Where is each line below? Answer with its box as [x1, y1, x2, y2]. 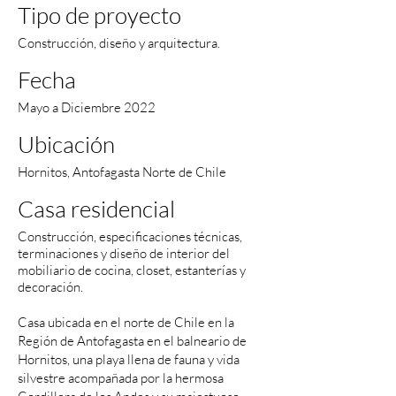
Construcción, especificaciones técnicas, [18, 228, 242, 245]
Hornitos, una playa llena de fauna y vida [18, 351, 240, 368]
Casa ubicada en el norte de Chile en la [18, 314, 234, 331]
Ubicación [18, 130, 115, 158]
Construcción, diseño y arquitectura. [18, 34, 220, 51]
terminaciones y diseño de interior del [18, 245, 230, 262]
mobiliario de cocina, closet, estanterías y [18, 262, 246, 278]
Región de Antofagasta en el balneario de [18, 332, 247, 349]
